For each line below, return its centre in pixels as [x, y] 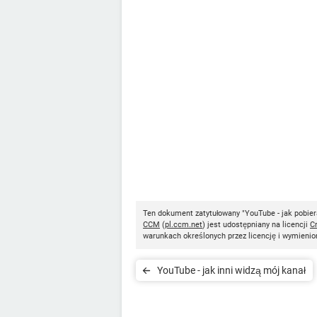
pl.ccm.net [184, 224]
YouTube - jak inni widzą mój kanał [231, 270]
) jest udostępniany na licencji [256, 224]
